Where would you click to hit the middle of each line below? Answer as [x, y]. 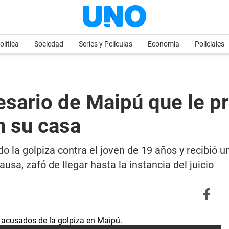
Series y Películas [106, 44]
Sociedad [49, 44]
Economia [164, 44]
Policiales [210, 44]
